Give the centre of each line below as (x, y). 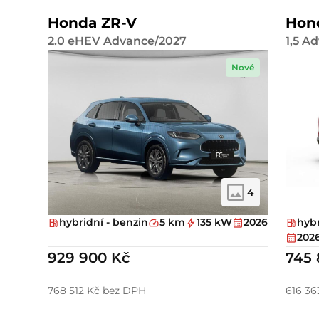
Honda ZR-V (93, 22)
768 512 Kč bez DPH (97, 290)
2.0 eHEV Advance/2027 (117, 41)
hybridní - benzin (104, 223)
